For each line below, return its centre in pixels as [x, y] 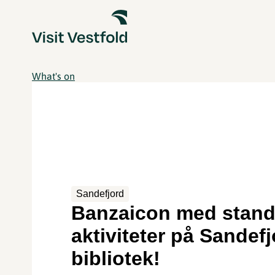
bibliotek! [116, 258]
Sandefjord [100, 193]
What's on [53, 76]
